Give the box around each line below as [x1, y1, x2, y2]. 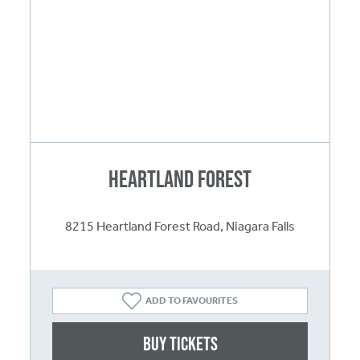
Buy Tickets [142, 332, 218, 354]
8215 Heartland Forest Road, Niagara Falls [65, 218, 295, 234]
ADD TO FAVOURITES [145, 295, 238, 307]
